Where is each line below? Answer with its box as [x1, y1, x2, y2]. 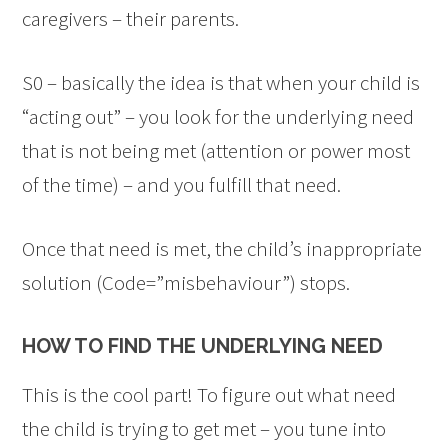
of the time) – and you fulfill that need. [22, 170, 342, 198]
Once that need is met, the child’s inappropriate [22, 234, 423, 262]
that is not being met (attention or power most [22, 136, 411, 164]
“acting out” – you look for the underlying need [22, 102, 415, 130]
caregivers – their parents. [22, 4, 240, 32]
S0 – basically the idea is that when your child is [22, 68, 421, 96]
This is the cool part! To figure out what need [22, 380, 397, 408]
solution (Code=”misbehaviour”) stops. [22, 268, 351, 296]
